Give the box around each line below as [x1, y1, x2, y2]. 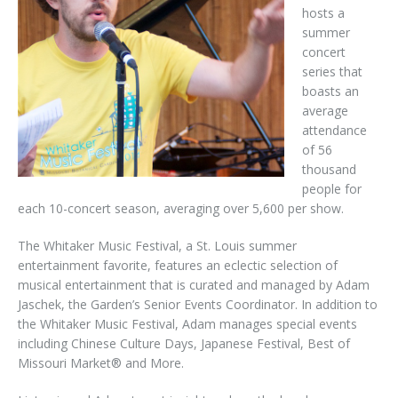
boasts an [301, 82, 359, 99]
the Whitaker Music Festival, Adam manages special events [17, 314, 357, 332]
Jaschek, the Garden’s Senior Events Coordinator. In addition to [17, 295, 378, 313]
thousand [301, 160, 356, 178]
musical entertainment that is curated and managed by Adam [17, 275, 370, 293]
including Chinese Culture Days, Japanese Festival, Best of [17, 334, 350, 352]
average [301, 101, 348, 119]
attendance [301, 121, 367, 139]
